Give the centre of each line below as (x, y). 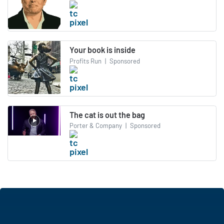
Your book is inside (102, 50)
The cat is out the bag (107, 114)
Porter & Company (96, 126)
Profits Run (85, 61)
